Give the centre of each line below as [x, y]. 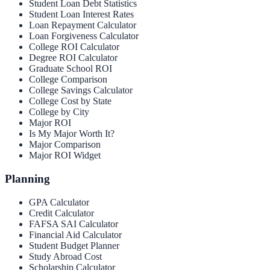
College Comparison [68, 80]
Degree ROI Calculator [73, 58]
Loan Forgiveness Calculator [84, 36]
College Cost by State [70, 101]
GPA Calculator [59, 202]
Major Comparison [65, 145]
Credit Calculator [61, 213]
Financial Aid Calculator [75, 234]
